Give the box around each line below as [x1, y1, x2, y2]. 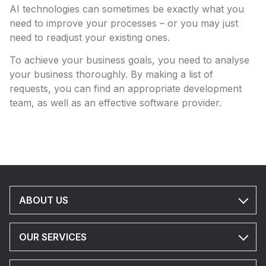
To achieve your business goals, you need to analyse [9, 54, 249, 66]
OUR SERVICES [19, 231, 87, 243]
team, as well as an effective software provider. [9, 97, 221, 109]
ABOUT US [19, 194, 68, 206]
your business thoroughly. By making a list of [9, 68, 213, 80]
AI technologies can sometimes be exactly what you [9, 3, 244, 15]
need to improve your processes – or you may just [9, 17, 238, 29]
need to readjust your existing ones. [9, 31, 170, 43]
